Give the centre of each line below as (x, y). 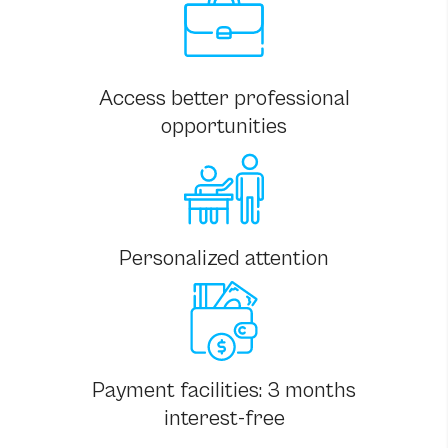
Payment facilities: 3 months (224, 390)
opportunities (224, 126)
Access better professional (224, 98)
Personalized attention (224, 258)
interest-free (224, 418)
